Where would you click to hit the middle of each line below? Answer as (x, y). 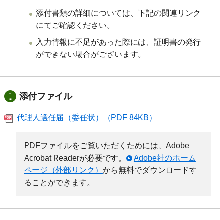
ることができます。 (59, 183)
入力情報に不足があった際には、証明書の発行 (119, 42)
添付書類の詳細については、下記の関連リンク (119, 13)
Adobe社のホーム (165, 158)
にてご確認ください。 (75, 25)
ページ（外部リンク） (63, 170)
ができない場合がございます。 (91, 55)
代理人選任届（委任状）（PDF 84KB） (86, 118)
